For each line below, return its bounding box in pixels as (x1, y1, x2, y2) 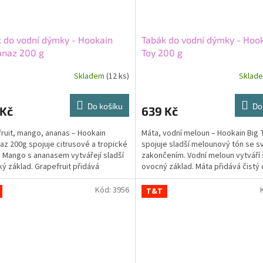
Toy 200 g (141, 46, 183, 58)
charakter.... (141, 171, 182, 184)
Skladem (73, 70, 106, 83)
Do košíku (87, 100, 123, 111)
